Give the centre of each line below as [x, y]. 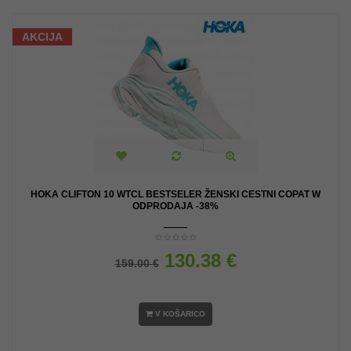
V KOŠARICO [180, 314]
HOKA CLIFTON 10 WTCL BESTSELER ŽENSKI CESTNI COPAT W [175, 194]
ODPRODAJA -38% [175, 206]
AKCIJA [42, 37]
